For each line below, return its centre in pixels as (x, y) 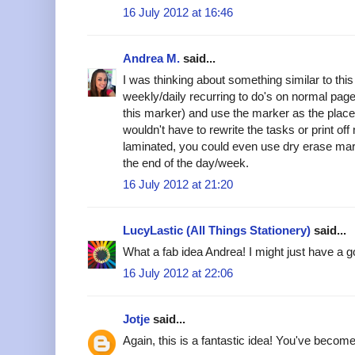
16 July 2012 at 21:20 (178, 184)
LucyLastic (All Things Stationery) (217, 230)
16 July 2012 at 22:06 (178, 273)
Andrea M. (151, 58)
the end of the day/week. (186, 162)
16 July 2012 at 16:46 (178, 12)
